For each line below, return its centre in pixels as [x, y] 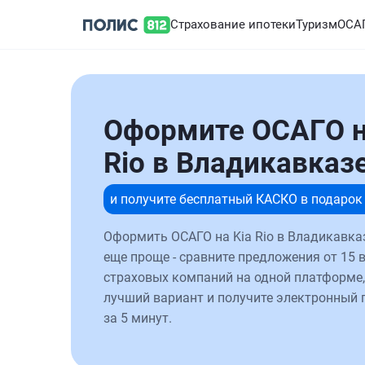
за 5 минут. [138, 318]
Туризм [317, 24]
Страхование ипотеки [233, 24]
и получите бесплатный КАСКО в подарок [236, 199]
